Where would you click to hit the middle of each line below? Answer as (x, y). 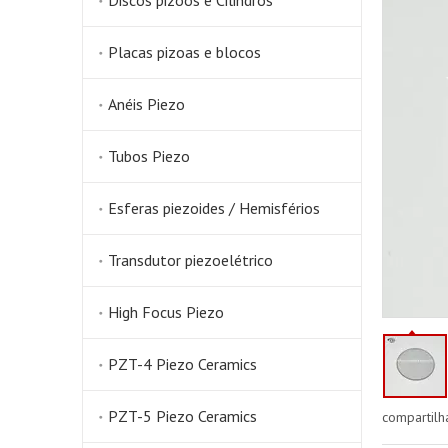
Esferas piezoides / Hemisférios (214, 208)
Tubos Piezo (149, 156)
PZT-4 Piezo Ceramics (182, 364)
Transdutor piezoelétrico (190, 260)
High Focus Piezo (166, 312)
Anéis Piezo (146, 104)
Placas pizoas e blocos (184, 52)
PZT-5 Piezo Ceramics (182, 416)
